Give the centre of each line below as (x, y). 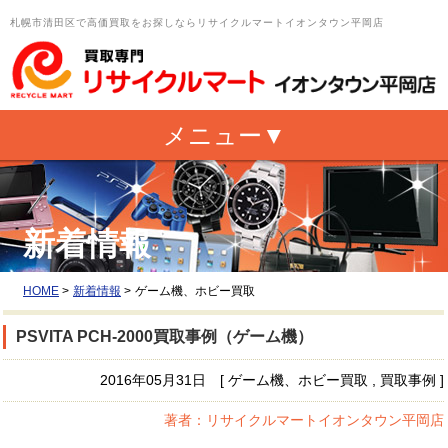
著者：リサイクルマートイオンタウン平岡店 (304, 419)
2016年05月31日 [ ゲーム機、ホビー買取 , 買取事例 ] (272, 379)
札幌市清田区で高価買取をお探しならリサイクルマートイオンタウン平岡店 (197, 22)
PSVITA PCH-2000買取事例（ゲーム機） (164, 336)
